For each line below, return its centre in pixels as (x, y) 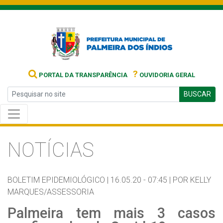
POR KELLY (192, 180)
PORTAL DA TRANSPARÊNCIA (82, 75)
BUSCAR (197, 94)
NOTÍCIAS (51, 150)
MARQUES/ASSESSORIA (51, 192)
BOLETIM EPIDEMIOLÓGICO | (58, 180)
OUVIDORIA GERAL (166, 75)
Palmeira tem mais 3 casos (111, 213)
